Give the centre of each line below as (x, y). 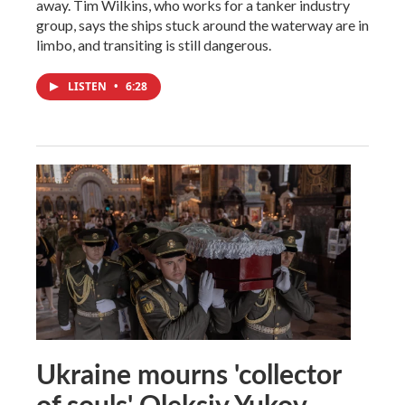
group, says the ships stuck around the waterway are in (202, 24)
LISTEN (89, 86)
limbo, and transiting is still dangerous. (154, 44)
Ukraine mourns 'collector (188, 373)
